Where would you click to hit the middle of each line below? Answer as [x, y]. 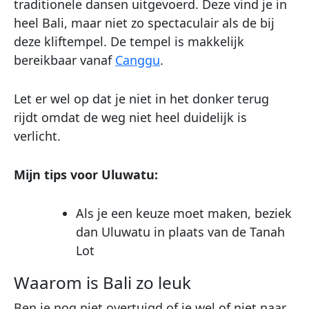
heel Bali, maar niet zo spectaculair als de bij [144, 23]
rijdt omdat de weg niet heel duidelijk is [130, 118]
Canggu [138, 60]
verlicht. [37, 136]
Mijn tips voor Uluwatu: [86, 175]
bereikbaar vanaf [64, 60]
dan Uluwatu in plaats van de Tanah [180, 231]
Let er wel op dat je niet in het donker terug [141, 99]
